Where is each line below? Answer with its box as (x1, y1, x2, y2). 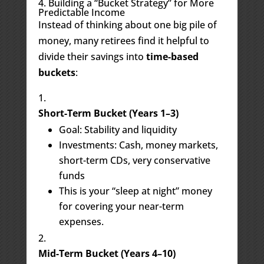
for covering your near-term (58, 199, 184, 213)
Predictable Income (38, 5, 125, 19)
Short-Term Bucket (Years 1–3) (38, 106, 179, 120)
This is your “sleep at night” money (58, 184, 212, 197)
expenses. (58, 214, 104, 228)
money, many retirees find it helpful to (38, 34, 209, 47)
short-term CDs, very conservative (58, 153, 210, 167)
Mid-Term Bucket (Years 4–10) (38, 246, 176, 260)
